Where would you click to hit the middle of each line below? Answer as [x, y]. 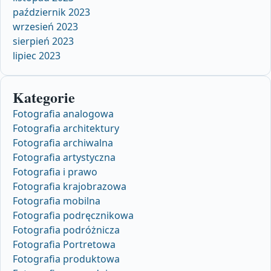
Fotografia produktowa [66, 259]
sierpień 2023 [43, 41]
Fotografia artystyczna [64, 157]
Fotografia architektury [66, 128]
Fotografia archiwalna [63, 142]
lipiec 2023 [37, 55]
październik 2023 [51, 12]
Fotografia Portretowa [64, 244]
